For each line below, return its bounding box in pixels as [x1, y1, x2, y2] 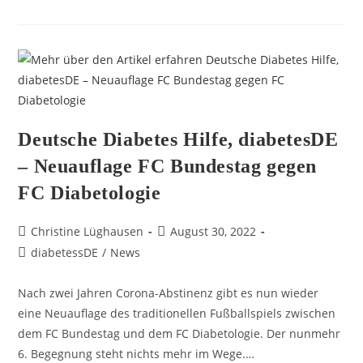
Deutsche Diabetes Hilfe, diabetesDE [18, 129, 339, 150]
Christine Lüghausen [31, 224, 144, 239]
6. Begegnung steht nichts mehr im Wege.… [18, 346, 255, 361]
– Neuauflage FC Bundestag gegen [18, 156, 318, 177]
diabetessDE [31, 245, 99, 260]
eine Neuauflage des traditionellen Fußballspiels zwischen [18, 305, 336, 321]
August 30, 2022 [170, 224, 257, 239]
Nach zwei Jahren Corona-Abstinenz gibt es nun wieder [18, 285, 319, 301]
